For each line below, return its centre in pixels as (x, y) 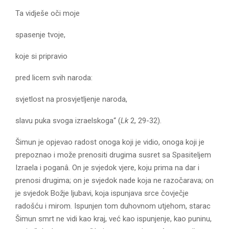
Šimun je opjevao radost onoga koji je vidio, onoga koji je (110, 142)
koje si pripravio (41, 56)
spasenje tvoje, (40, 35)
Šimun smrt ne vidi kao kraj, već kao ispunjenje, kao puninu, (113, 219)
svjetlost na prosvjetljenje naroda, (71, 99)
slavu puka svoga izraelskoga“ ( (68, 120)
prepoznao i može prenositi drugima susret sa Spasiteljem (113, 155)
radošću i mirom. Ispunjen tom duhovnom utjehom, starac (113, 206)
